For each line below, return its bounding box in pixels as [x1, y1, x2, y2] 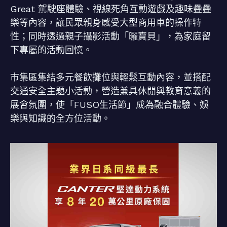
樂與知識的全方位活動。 [10, 113, 110, 124]
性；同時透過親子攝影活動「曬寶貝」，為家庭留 [10, 31, 211, 42]
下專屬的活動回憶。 [10, 45, 92, 55]
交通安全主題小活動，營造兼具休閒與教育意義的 [10, 86, 211, 96]
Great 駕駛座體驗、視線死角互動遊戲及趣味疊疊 [10, 4, 211, 14]
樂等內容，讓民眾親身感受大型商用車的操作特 [10, 17, 202, 28]
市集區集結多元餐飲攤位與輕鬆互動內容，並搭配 [10, 72, 211, 83]
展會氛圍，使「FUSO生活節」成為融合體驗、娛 [10, 99, 209, 110]
